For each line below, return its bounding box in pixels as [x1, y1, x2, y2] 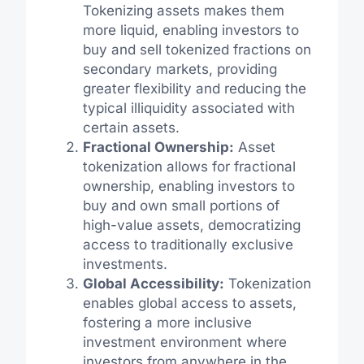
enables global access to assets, [82, 294, 297, 311]
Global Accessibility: [82, 275, 224, 292]
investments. [82, 255, 167, 272]
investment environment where [82, 333, 287, 350]
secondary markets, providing [82, 60, 277, 77]
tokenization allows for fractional [82, 158, 296, 175]
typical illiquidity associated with [82, 99, 295, 116]
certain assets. [82, 119, 180, 136]
